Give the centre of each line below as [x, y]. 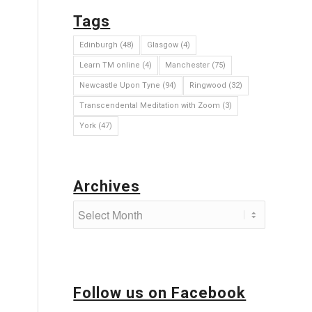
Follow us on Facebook [160, 293]
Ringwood [208, 85]
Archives [107, 186]
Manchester [188, 65]
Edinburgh [99, 45]
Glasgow [163, 45]
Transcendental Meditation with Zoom [150, 106]
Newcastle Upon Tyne [120, 85]
